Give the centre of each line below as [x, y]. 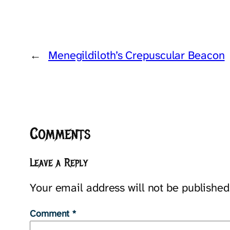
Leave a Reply [59, 163]
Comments [60, 133]
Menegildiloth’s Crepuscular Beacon [136, 55]
